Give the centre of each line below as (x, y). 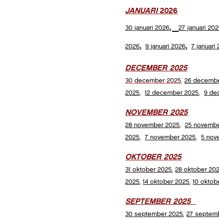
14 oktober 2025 (166, 182)
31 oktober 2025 (149, 170)
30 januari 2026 (147, 28)
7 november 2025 (170, 137)
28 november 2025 (153, 125)
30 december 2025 (153, 81)
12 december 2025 (172, 93)
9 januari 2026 (165, 46)
